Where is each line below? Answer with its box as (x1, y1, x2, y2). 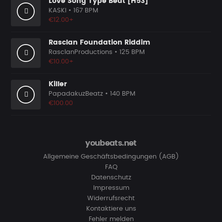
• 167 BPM (68, 7, 98, 14)
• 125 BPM (112, 49, 145, 55)
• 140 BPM (103, 91, 135, 97)
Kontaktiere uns (86, 206, 136, 212)
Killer (49, 81, 67, 88)
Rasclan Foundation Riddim (49, 39, 150, 46)
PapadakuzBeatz (49, 91, 103, 97)
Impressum (93, 185, 129, 191)
